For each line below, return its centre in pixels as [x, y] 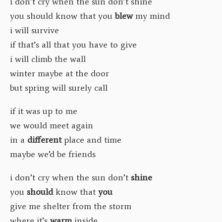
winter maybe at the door [59, 73]
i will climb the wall [48, 59]
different [44, 139]
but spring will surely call [59, 87]
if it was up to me [44, 111]
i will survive [34, 30]
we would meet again [52, 125]
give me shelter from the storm [71, 206]
